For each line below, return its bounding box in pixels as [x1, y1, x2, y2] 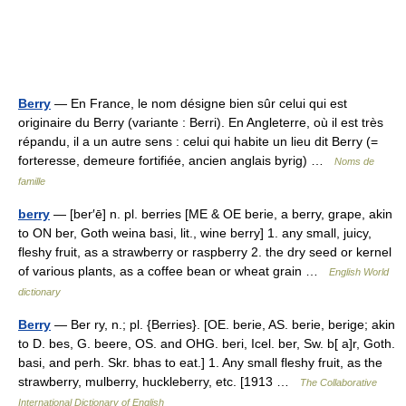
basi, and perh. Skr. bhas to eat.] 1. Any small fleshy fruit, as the [18, 355, 382, 371]
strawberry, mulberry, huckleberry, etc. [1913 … [18, 374, 300, 390]
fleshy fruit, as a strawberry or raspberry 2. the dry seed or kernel [18, 245, 391, 260]
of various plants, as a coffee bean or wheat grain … [18, 264, 329, 279]
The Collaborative [300, 377, 377, 389]
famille [18, 176, 45, 188]
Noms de [334, 156, 374, 168]
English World [329, 266, 389, 278]
